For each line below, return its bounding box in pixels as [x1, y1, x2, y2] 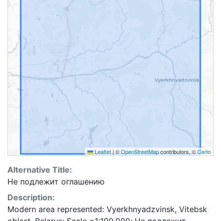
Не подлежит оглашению [7, 177, 105, 186]
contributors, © [159, 147, 197, 155]
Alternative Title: [7, 165, 72, 175]
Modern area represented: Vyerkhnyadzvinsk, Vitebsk [7, 204, 207, 214]
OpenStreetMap [121, 147, 159, 155]
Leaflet [93, 147, 111, 155]
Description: [7, 192, 55, 202]
